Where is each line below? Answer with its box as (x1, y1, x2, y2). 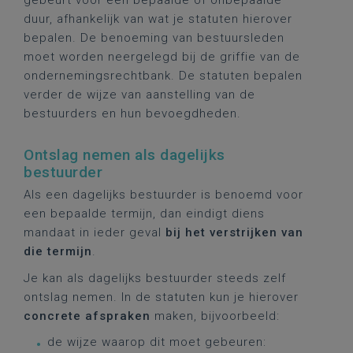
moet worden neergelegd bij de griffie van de (24, 50, 300, 64)
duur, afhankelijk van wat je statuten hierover (24, 12, 292, 26)
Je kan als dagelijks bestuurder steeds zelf (24, 271, 286, 285)
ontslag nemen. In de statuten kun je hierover (24, 290, 299, 304)
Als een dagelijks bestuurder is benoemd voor (24, 188, 303, 202)
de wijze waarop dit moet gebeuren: (47, 335, 266, 349)
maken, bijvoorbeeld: (150, 309, 280, 323)
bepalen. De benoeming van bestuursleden (24, 31, 284, 45)
